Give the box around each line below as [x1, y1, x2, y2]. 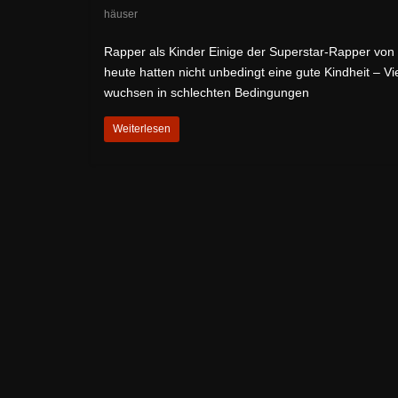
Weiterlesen [113, 122, 171, 135]
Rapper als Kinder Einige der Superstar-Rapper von [104, 44, 394, 59]
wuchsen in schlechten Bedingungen [104, 84, 309, 99]
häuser [104, 7, 138, 20]
